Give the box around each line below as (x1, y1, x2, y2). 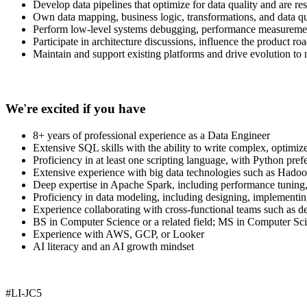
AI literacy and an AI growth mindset (33, 240, 194, 252)
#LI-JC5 (5, 286, 42, 299)
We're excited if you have (5, 101, 145, 116)
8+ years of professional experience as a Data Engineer (33, 129, 270, 141)
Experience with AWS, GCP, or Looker (33, 228, 204, 240)
